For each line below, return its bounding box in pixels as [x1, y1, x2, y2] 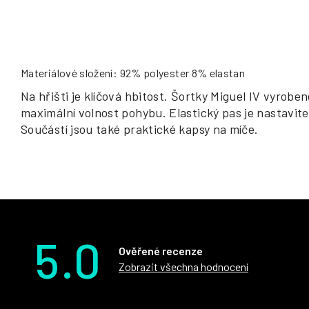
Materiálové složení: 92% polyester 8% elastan [21, 66, 246, 79]
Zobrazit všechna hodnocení [119, 259, 248, 273]
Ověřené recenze [119, 243, 203, 257]
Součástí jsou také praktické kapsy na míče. [21, 121, 259, 137]
